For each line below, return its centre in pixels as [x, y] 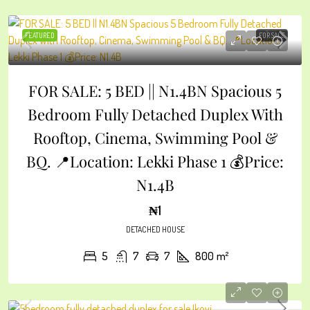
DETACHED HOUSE [155, 229]
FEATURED [40, 35]
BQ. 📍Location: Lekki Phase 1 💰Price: [155, 161]
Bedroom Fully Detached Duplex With [155, 114]
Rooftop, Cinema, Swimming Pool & [155, 138]
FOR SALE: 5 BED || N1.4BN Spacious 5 [155, 91]
